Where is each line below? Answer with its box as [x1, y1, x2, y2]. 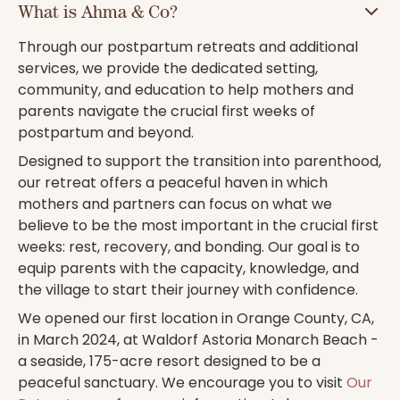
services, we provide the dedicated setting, [18, 58, 318, 79]
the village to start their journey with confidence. [18, 279, 358, 301]
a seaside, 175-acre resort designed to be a [18, 351, 321, 372]
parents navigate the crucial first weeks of [18, 101, 315, 122]
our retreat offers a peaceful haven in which [18, 172, 328, 194]
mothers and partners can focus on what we [18, 194, 332, 215]
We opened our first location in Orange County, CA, [18, 308, 374, 329]
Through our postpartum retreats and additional [18, 37, 358, 58]
